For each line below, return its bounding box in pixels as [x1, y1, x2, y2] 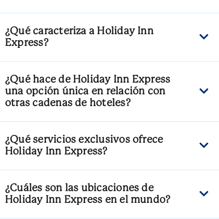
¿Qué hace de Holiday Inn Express [5, 75, 171, 85]
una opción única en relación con [5, 87, 166, 97]
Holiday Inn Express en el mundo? [5, 195, 171, 205]
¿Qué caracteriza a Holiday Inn [5, 26, 153, 37]
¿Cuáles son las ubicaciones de [5, 183, 153, 194]
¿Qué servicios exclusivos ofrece [5, 135, 163, 145]
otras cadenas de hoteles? [5, 98, 131, 109]
